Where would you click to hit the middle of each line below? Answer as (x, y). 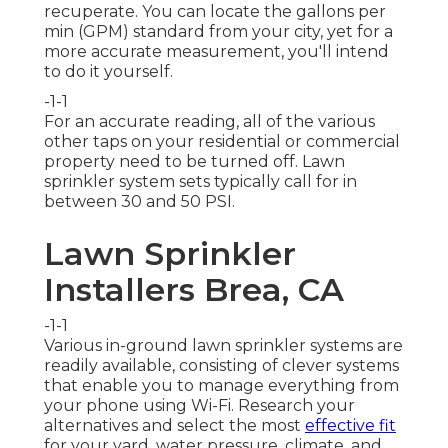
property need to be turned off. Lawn (194, 161)
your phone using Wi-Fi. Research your (199, 405)
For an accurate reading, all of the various (209, 121)
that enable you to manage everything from (221, 385)
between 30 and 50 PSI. (139, 201)
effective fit (350, 425)
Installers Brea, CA (194, 289)
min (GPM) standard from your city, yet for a (218, 31)
